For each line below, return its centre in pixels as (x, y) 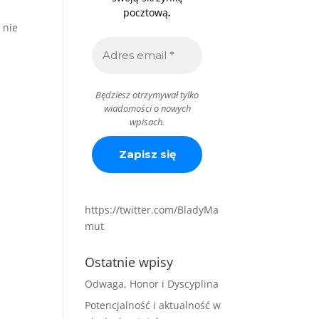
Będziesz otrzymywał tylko (147, 95)
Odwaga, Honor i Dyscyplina (152, 284)
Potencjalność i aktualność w (153, 305)
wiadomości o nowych (147, 108)
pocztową (146, 12)
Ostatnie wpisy (129, 262)
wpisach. (147, 122)
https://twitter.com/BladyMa (152, 210)
